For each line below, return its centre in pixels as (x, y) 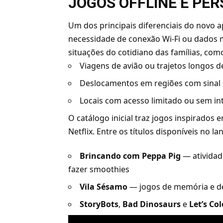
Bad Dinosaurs (152, 204)
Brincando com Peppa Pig (130, 156)
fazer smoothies (99, 169)
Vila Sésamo (104, 187)
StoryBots (99, 204)
